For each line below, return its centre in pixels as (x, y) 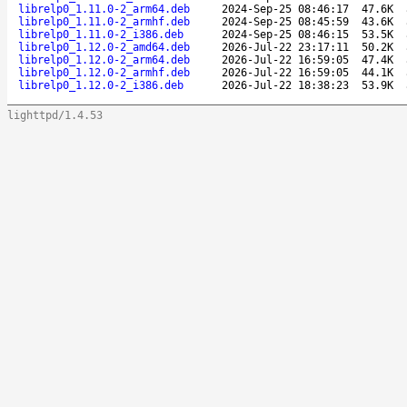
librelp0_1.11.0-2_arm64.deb (104, 9)
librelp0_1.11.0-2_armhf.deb (104, 21)
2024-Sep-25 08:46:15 (285, 34)
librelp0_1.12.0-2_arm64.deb (104, 60)
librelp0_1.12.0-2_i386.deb (101, 85)
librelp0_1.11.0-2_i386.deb (101, 34)
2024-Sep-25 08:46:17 (285, 9)
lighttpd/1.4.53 (55, 115)
